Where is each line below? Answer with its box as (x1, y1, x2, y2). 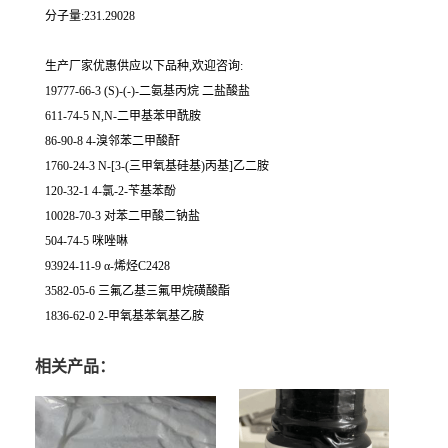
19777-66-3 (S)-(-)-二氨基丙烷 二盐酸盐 (45, 84, 250, 98)
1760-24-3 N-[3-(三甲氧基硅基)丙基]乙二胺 (45, 159, 269, 173)
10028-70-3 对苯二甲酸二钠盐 (45, 209, 200, 223)
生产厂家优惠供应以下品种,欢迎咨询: (45, 59, 243, 73)
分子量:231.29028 (45, 9, 135, 23)
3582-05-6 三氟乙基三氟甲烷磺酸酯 (45, 284, 230, 298)
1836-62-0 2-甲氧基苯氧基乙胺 (45, 309, 204, 323)
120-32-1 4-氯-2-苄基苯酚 (45, 184, 176, 198)
